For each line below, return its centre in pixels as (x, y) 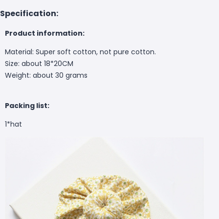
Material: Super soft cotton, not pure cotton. (80, 52)
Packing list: (27, 105)
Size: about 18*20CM (39, 63)
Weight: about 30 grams (46, 75)
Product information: (45, 33)
